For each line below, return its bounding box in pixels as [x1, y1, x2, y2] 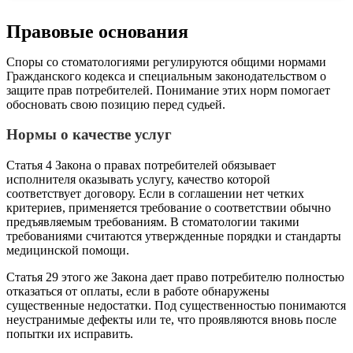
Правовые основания [6, 20, 188, 42]
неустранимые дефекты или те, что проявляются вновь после [6, 313, 336, 327]
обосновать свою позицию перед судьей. [6, 97, 225, 111]
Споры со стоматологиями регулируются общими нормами [6, 54, 326, 69]
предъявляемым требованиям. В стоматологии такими [6, 215, 299, 229]
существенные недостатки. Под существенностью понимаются [6, 299, 346, 313]
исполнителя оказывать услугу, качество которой [6, 173, 270, 187]
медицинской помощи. [6, 243, 129, 258]
